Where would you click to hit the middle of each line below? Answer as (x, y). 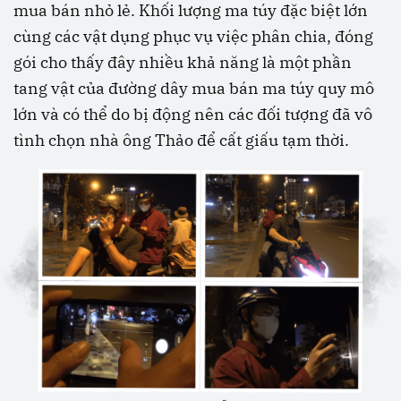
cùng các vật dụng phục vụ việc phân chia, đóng (193, 37)
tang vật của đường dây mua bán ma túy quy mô (194, 89)
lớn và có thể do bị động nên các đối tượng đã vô (193, 115)
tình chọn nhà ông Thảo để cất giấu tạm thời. (181, 141)
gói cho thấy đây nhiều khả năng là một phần (183, 63)
